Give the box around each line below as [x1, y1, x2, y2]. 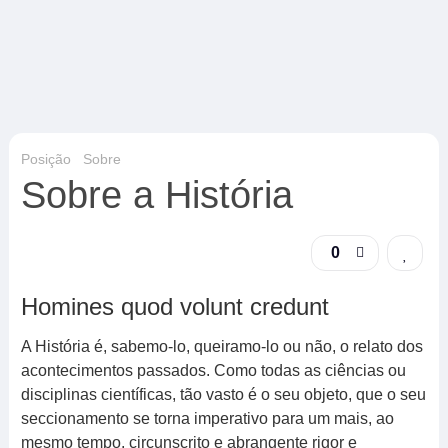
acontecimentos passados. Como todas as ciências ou [20, 362, 406, 379]
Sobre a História [20, 174, 293, 216]
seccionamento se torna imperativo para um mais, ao [20, 410, 394, 427]
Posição [20, 151, 71, 167]
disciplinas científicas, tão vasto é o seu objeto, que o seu [20, 386, 426, 403]
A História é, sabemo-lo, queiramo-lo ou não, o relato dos [20, 338, 423, 355]
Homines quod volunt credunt [20, 293, 329, 320]
